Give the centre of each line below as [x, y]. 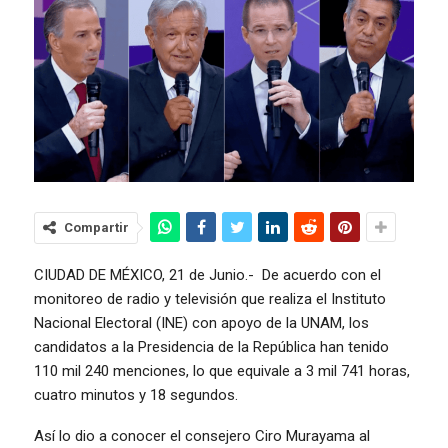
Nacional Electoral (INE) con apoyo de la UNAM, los [201, 322]
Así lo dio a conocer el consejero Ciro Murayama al [202, 435]
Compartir [96, 227]
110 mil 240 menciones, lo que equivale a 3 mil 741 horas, [222, 370]
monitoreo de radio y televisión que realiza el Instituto [210, 298]
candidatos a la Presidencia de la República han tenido [211, 346]
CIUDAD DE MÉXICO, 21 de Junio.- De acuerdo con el [207, 274]
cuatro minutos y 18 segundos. [136, 394]
